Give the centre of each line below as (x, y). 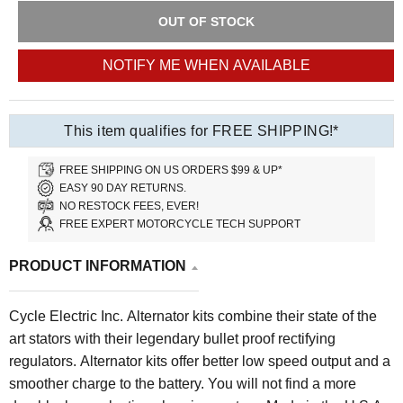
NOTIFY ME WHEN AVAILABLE (206, 66)
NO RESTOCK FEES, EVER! (130, 206)
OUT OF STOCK (206, 22)
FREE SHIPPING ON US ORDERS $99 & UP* (171, 170)
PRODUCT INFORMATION (98, 266)
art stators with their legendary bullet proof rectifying (172, 339)
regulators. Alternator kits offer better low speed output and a (200, 362)
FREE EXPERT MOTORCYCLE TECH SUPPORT (180, 224)
